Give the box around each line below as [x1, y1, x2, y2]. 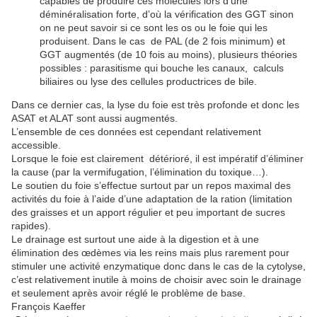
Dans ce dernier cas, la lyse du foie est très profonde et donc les [11, 99, 299, 111]
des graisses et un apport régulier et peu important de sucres [11, 207, 285, 219]
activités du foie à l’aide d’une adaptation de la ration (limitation [11, 193, 292, 205]
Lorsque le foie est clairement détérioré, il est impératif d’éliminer [11, 153, 304, 165]
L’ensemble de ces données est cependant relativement [11, 126, 261, 138]
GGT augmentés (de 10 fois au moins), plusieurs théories [40, 49, 297, 61]
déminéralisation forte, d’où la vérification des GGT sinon [40, 8, 294, 21]
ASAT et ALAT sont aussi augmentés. [11, 113, 178, 125]
